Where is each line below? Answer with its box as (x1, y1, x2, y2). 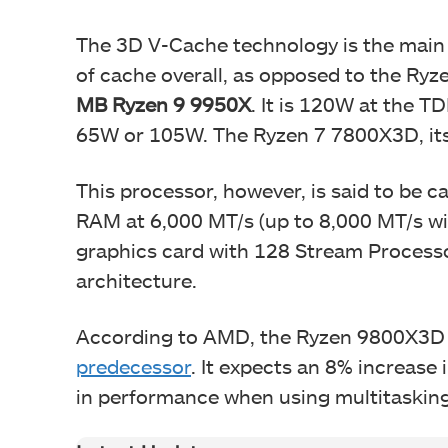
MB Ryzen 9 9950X (76, 91, 251, 116)
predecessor (76, 353, 191, 378)
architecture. (76, 267, 197, 292)
